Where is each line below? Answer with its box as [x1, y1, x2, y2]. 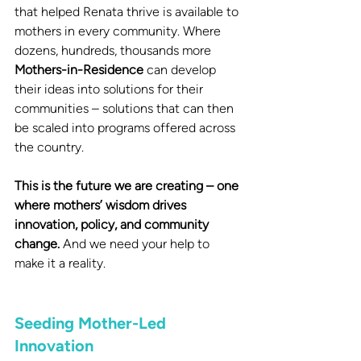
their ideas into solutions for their [15, 81, 206, 97]
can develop [143, 61, 219, 77]
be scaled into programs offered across [15, 119, 239, 135]
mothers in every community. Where [15, 23, 224, 39]
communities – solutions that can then [15, 100, 237, 116]
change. [15, 235, 63, 251]
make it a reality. [15, 255, 106, 271]
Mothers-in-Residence [15, 61, 143, 77]
